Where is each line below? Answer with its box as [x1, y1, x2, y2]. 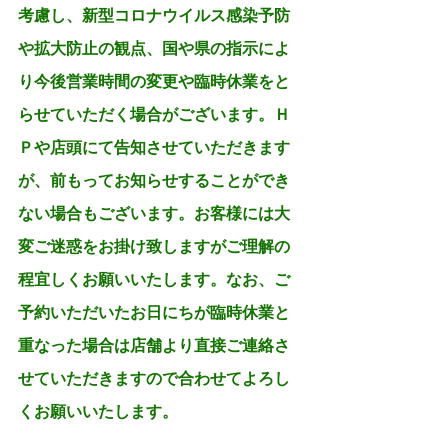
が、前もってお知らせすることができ [18, 169, 290, 192]
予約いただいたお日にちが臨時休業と [18, 301, 290, 324]
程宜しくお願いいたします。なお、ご [18, 268, 290, 291]
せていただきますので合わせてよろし [18, 367, 290, 390]
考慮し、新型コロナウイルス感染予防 [18, 4, 290, 27]
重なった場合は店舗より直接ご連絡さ [18, 334, 290, 357]
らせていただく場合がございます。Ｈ [18, 103, 290, 126]
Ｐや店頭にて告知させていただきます [18, 136, 290, 159]
